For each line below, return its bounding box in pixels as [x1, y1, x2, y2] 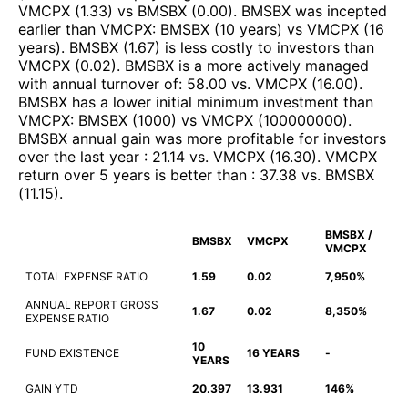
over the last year [18, 147, 144, 166]
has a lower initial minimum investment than [67, 92, 373, 111]
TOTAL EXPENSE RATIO [25, 269, 148, 283]
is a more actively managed [174, 56, 369, 75]
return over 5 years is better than [18, 165, 251, 184]
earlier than [18, 19, 100, 38]
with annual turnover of [18, 74, 178, 93]
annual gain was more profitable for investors [67, 128, 386, 148]
